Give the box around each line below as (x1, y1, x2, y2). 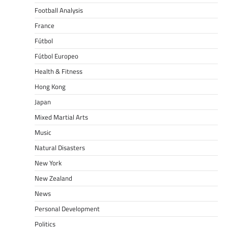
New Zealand (35, 173, 72, 184)
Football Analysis (35, 5, 83, 16)
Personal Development (35, 204, 100, 214)
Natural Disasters (35, 142, 85, 153)
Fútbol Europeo (35, 51, 78, 62)
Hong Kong (35, 81, 66, 92)
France (35, 20, 54, 31)
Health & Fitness (35, 66, 82, 77)
